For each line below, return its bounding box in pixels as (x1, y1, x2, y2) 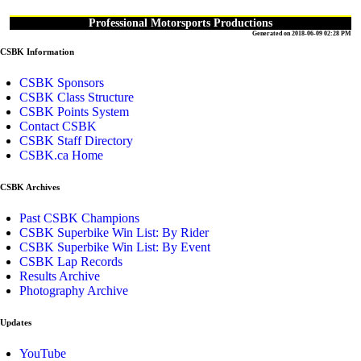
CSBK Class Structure (19, 90, 134, 105)
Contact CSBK (19, 119, 97, 134)
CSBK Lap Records (19, 255, 122, 269)
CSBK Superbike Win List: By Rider (19, 226, 209, 240)
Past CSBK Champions (19, 211, 139, 226)
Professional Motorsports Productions (89, 17, 272, 30)
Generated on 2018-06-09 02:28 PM (252, 30, 351, 38)
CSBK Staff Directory (19, 134, 133, 148)
